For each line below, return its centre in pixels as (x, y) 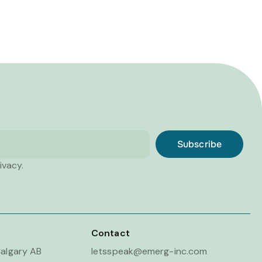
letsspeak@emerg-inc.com (149, 251)
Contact (111, 233)
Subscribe (199, 144)
